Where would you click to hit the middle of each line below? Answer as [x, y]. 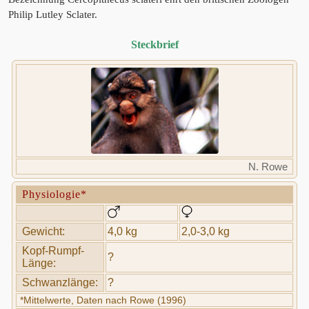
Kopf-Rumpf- [53, 251]
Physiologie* [54, 194]
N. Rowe [268, 167]
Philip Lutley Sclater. [53, 14]
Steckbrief [154, 44]
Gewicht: [43, 231]
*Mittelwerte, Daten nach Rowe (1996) [103, 300]
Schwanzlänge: [60, 282]
